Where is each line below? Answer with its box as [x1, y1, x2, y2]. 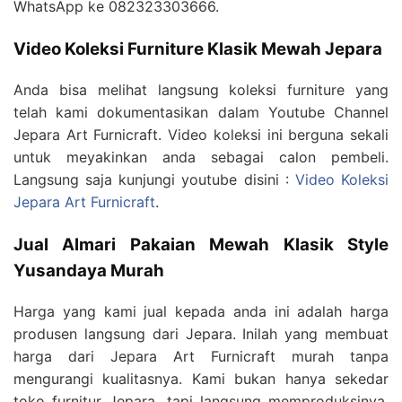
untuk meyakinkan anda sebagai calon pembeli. [13, 147, 389, 166]
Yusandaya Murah [13, 259, 164, 281]
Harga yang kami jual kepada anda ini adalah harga [13, 301, 389, 320]
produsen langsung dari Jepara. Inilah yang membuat [13, 324, 389, 343]
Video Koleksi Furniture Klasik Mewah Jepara [13, 39, 382, 60]
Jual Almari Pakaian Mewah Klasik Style [13, 233, 389, 255]
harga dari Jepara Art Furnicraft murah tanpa [13, 346, 389, 365]
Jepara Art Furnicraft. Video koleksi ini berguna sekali [13, 125, 389, 144]
